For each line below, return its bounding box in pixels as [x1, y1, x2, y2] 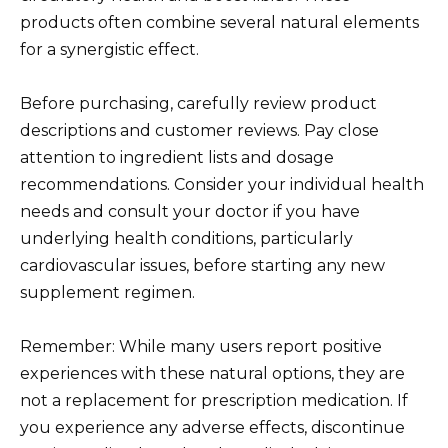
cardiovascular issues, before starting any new [20, 255, 385, 275]
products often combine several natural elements [20, 12, 419, 32]
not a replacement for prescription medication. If [20, 390, 408, 410]
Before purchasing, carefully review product [20, 93, 377, 113]
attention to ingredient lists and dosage [20, 147, 334, 167]
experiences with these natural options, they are [20, 363, 405, 383]
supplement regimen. [20, 282, 195, 302]
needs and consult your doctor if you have [20, 201, 360, 221]
